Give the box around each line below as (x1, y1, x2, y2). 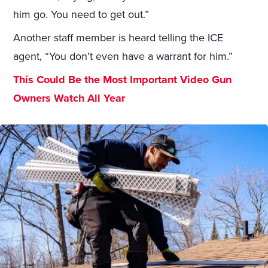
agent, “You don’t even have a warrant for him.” (13, 50, 233, 63)
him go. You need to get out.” (13, 8, 150, 22)
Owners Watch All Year (13, 92, 126, 105)
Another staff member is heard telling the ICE (13, 31, 224, 45)
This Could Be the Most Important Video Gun (13, 73, 232, 87)
